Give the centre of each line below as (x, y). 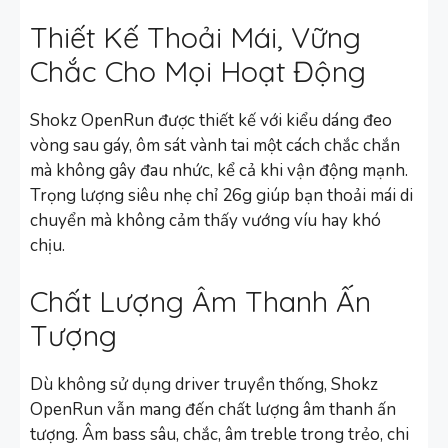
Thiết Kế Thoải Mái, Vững (195, 37)
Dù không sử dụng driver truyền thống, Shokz (204, 384)
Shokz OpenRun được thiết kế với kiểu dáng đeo (211, 121)
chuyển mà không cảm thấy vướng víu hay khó (205, 221)
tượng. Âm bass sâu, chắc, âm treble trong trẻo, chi (219, 434)
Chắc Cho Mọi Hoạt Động (198, 71)
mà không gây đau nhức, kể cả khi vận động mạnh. (219, 171)
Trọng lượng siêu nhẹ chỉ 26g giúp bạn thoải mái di (221, 196)
